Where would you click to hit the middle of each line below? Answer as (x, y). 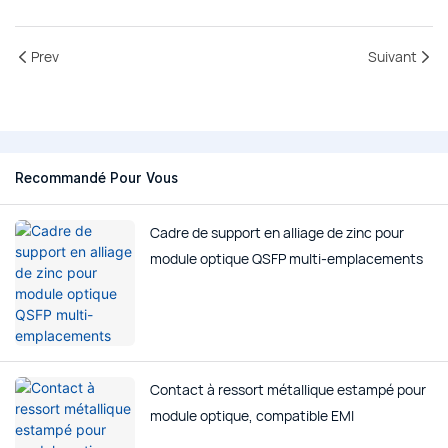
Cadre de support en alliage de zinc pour (277, 233)
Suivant (392, 57)
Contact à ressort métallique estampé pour (288, 390)
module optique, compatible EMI (252, 416)
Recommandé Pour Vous (96, 178)
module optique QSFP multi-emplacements (286, 259)
